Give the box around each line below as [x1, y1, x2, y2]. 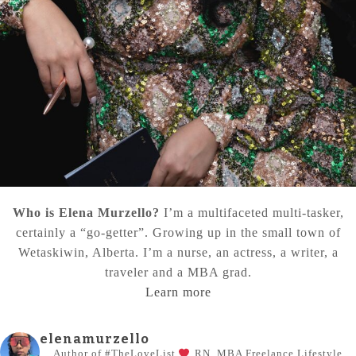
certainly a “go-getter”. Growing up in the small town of [15, 226, 341, 240]
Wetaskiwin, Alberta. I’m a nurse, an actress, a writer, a [17, 246, 339, 260]
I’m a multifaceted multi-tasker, [159, 206, 344, 220]
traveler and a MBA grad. [104, 265, 252, 280]
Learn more [145, 285, 211, 300]
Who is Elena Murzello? [12, 206, 160, 220]
